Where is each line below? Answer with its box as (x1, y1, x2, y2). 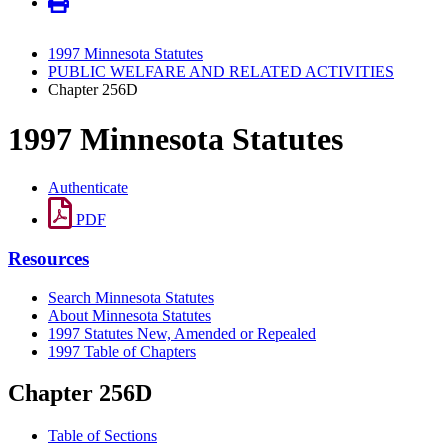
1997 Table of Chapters (48, 342, 196, 360)
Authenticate (48, 179, 128, 197)
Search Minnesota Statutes (48, 288, 214, 306)
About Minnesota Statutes (48, 306, 211, 324)
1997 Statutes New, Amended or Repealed (48, 324, 316, 342)
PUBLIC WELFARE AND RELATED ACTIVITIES (48, 63, 394, 81)
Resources (8, 247, 89, 269)
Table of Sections (48, 427, 157, 445)
